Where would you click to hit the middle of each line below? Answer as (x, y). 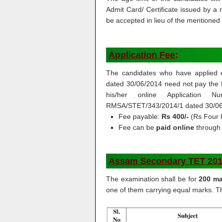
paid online (175, 127)
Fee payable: (140, 116)
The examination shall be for (153, 179)
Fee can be (137, 127)
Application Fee (142, 55)
